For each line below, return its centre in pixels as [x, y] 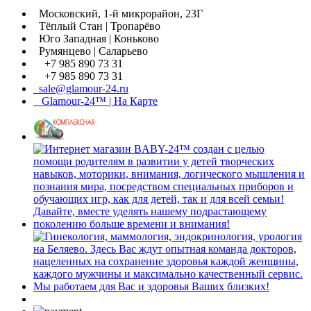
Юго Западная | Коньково [96, 39]
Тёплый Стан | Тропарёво [97, 26]
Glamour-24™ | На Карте [95, 101]
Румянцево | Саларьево [91, 51]
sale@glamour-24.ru [81, 89]
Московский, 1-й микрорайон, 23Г [118, 14]
